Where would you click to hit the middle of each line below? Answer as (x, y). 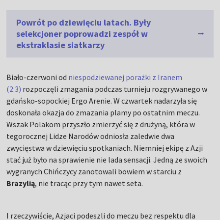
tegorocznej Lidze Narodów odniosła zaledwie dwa (91, 136)
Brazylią (21, 183)
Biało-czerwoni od (38, 77)
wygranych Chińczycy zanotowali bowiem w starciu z (94, 172)
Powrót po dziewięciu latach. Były (84, 23)
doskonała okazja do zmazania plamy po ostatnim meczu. (103, 113)
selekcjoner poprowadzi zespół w (82, 34)
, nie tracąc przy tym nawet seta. (89, 183)
